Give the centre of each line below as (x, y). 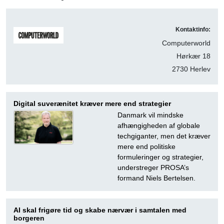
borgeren (29, 218)
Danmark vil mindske (150, 115)
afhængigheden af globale (159, 126)
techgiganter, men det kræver (164, 136)
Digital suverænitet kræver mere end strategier (92, 104)
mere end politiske (146, 147)
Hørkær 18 (193, 56)
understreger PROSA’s (153, 168)
